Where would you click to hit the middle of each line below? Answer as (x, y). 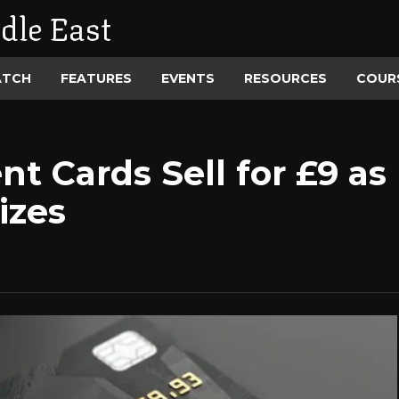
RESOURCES (285, 78)
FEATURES (96, 78)
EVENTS (188, 78)
